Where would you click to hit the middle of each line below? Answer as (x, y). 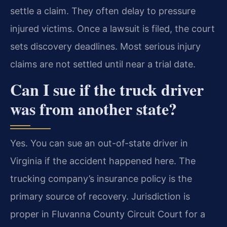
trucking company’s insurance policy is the (101, 179)
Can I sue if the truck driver (107, 90)
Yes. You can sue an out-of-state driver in (99, 143)
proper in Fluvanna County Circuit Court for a (108, 214)
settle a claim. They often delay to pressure (103, 11)
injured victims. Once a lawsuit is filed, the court (112, 28)
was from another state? (93, 109)
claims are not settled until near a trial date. (103, 64)
